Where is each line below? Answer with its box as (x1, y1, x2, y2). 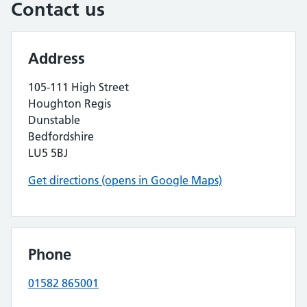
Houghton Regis (28, 97, 111, 110)
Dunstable (28, 113, 80, 127)
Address (28, 49, 85, 68)
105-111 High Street (28, 80, 129, 94)
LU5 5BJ (28, 146, 68, 160)
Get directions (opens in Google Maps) (28, 173, 222, 187)
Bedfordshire (28, 130, 94, 143)
